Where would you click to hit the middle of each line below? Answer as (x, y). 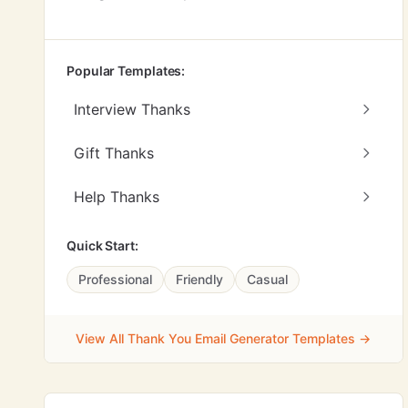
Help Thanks (117, 197)
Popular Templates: (126, 71)
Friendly (199, 279)
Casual (267, 279)
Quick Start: (102, 245)
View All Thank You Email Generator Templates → (224, 338)
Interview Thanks (132, 109)
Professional (115, 279)
